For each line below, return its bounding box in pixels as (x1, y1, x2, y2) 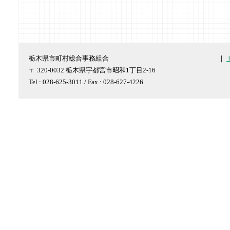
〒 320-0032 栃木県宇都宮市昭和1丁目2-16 (29, 66, 156, 74)
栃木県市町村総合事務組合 (29, 54, 109, 62)
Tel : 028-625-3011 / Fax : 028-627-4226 (29, 78, 143, 86)
